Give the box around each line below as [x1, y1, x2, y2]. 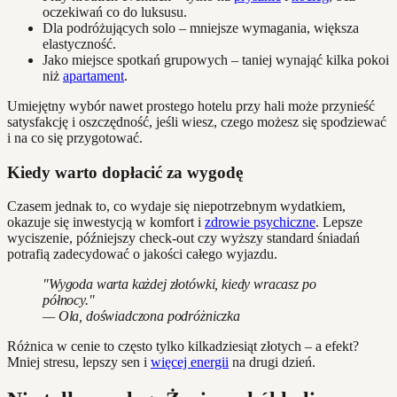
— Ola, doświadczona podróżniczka [43, 308, 240, 324]
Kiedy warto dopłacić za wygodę [7, 162, 243, 182]
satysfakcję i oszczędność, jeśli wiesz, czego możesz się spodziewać [7, 113, 386, 129]
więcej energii [151, 354, 229, 370]
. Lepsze [315, 214, 362, 230]
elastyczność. [43, 35, 116, 51]
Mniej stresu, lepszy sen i [7, 354, 151, 370]
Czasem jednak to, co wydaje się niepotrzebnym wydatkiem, [7, 198, 346, 214]
